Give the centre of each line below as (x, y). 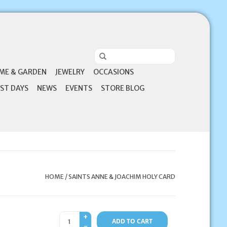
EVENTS (79, 88)
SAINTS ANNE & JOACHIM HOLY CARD (122, 177)
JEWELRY (70, 72)
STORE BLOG (122, 88)
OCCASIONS (113, 72)
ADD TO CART (132, 221)
